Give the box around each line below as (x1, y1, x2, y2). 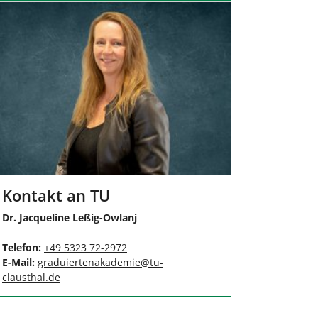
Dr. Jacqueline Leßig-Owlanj (2, 210, 137, 224)
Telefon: (2, 240, 44, 254)
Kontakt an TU (2, 185, 110, 206)
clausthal (2, 270, 45, 284)
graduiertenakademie (38, 255, 141, 269)
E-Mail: (2, 255, 38, 269)
